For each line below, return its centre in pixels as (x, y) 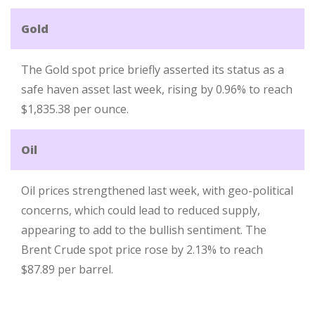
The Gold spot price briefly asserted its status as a (153, 70)
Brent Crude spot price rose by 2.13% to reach (142, 250)
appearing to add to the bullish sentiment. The (144, 230)
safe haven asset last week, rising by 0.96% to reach (157, 89)
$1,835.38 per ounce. (75, 109)
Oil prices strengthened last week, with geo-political (157, 191)
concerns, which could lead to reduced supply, (141, 210)
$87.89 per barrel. (67, 269)
